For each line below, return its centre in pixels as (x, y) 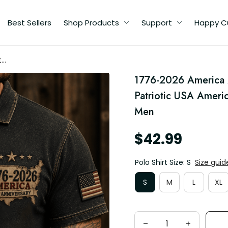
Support (157, 22)
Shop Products (91, 22)
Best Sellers (30, 22)
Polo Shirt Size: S (163, 162)
